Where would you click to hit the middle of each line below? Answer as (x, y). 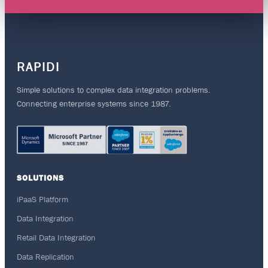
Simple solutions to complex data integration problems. (114, 90)
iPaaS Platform (42, 199)
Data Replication (45, 257)
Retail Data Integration (56, 237)
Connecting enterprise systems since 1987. (94, 103)
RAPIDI (38, 67)
